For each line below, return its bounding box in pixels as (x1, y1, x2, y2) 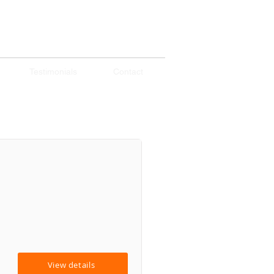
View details (47, 259, 95, 270)
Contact (113, 67, 143, 76)
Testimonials (29, 67, 77, 76)
